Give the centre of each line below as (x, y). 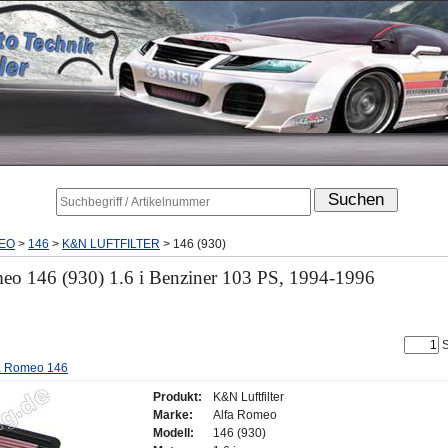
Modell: (173, 432)
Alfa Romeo (245, 414)
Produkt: (177, 396)
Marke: (173, 414)
